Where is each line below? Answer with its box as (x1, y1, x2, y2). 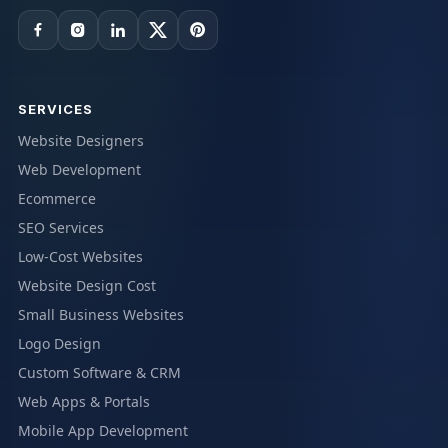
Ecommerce (17, 188, 96, 208)
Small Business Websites (17, 304, 184, 324)
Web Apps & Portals (17, 391, 150, 411)
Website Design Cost (17, 275, 156, 295)
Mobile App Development (17, 420, 188, 440)
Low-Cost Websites (17, 246, 143, 266)
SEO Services (17, 217, 104, 237)
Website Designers (17, 130, 144, 150)
